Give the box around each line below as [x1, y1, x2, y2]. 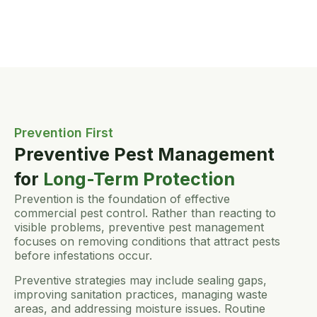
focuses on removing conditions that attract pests [14, 234, 280, 249]
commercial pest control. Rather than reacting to [14, 206, 276, 221]
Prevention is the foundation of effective [14, 192, 230, 207]
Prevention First [14, 125, 113, 141]
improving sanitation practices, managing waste [14, 287, 267, 301]
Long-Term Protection [43, 168, 235, 190]
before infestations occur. [14, 248, 152, 263]
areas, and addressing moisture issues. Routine [14, 301, 265, 316]
